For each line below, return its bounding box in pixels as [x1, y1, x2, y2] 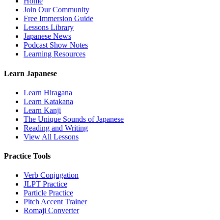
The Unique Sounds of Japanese [24, 114, 124, 123]
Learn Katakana [24, 97, 73, 106]
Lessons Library [24, 23, 74, 32]
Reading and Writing [24, 123, 88, 132]
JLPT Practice [24, 180, 67, 189]
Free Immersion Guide [24, 14, 93, 23]
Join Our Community [24, 5, 89, 14]
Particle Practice [24, 189, 73, 197]
